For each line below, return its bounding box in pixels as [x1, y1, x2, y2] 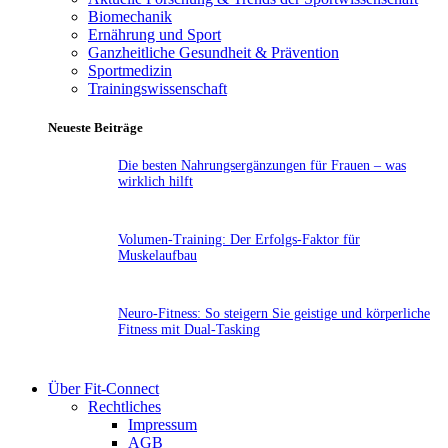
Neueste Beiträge [48, 120, 143, 136]
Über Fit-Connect [48, 380, 159, 398]
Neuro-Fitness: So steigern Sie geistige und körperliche [118, 306, 430, 322]
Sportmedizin [88, 62, 172, 80]
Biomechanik [88, 8, 172, 26]
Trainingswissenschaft [88, 80, 227, 98]
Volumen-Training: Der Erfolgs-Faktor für [118, 232, 360, 248]
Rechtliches [88, 398, 161, 416]
